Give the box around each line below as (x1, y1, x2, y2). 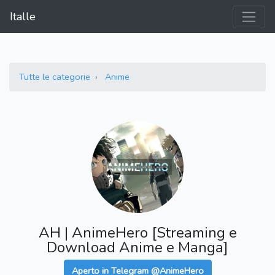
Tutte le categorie (19, 71, 90, 83)
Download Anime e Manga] (47, 238, 228, 258)
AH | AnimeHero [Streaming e (38, 223, 237, 243)
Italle (10, 9, 36, 25)
